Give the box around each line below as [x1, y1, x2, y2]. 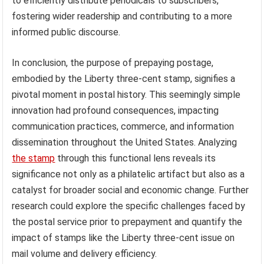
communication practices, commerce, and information [12, 120, 235, 132]
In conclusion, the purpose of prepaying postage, [12, 57, 214, 68]
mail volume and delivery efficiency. [12, 247, 157, 259]
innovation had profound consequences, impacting [12, 104, 219, 116]
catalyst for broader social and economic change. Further [12, 184, 249, 196]
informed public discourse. [12, 26, 121, 38]
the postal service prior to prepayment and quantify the [12, 216, 243, 227]
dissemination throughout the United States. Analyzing [12, 136, 237, 148]
